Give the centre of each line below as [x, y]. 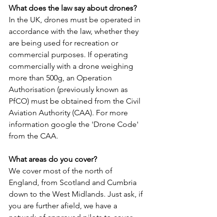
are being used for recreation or [64, 43]
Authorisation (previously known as [69, 90]
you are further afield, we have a [64, 206]
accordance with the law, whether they [75, 31]
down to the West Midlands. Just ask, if [77, 194]
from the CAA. [33, 136]
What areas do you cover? [53, 159]
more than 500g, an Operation [61, 78]
